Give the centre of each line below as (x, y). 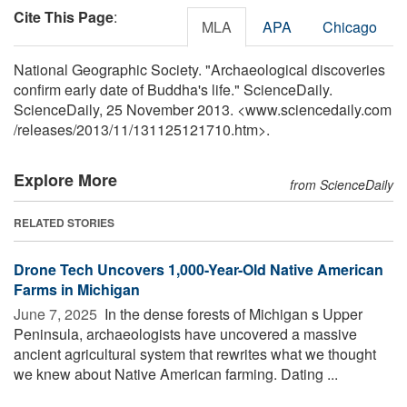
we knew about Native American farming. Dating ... (176, 373)
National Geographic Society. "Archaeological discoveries (199, 69)
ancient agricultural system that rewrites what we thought (195, 353)
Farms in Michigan (77, 289)
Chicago (350, 26)
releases (45, 129)
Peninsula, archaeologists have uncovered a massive (185, 333)
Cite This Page (64, 16)
